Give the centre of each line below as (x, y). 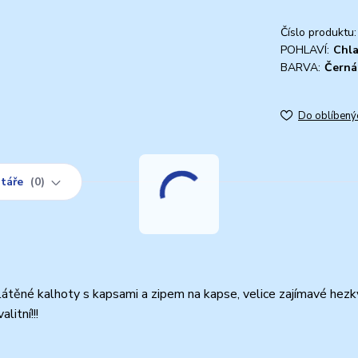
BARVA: (300, 67)
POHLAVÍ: (305, 50)
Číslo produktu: (318, 32)
